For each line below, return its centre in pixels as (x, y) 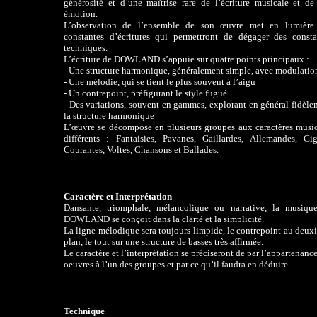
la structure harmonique (109, 115)
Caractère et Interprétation (118, 196)
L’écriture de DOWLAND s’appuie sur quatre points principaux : (186, 59)
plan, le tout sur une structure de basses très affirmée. (163, 241)
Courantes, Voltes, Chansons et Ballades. (141, 149)
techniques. (86, 47)
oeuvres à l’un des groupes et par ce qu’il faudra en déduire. (177, 264)
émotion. (81, 13)
